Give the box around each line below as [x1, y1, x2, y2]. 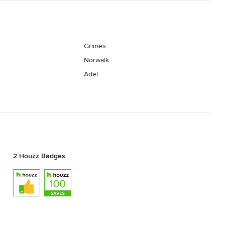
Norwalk [84, 56, 109, 65]
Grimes [84, 42, 106, 51]
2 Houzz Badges [13, 151, 65, 160]
